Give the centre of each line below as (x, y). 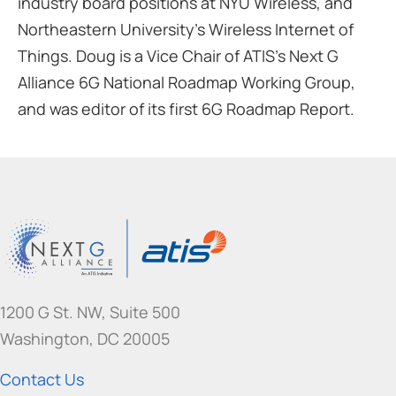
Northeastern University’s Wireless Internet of (186, 29)
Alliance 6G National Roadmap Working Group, (187, 82)
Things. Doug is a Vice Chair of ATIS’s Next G (178, 55)
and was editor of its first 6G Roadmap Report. (186, 108)
